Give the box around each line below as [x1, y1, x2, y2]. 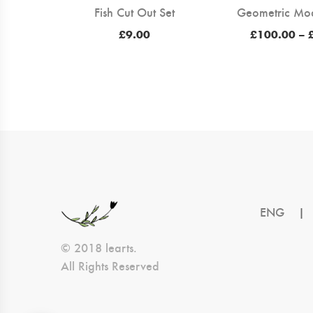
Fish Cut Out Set [94, 3, 175, 20]
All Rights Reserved [61, 256, 159, 274]
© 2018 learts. [61, 238, 137, 256]
